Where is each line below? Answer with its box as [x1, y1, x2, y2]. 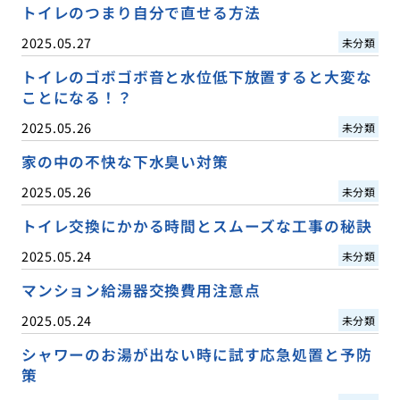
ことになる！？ [21, 86, 133, 108]
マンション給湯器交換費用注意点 [21, 279, 261, 301]
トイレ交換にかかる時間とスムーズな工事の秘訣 [21, 214, 372, 237]
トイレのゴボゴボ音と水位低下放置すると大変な [21, 65, 372, 87]
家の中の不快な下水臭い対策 [21, 150, 229, 172]
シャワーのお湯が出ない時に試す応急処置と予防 [21, 343, 372, 365]
